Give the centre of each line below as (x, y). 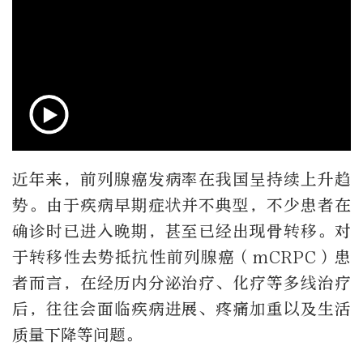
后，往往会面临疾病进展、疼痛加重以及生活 (181, 309)
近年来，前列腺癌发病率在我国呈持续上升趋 (181, 179)
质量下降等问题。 (77, 335)
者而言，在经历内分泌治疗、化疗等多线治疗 (181, 283)
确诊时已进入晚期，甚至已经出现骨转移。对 (181, 231)
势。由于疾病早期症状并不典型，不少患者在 (181, 205)
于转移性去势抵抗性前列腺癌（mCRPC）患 (181, 257)
